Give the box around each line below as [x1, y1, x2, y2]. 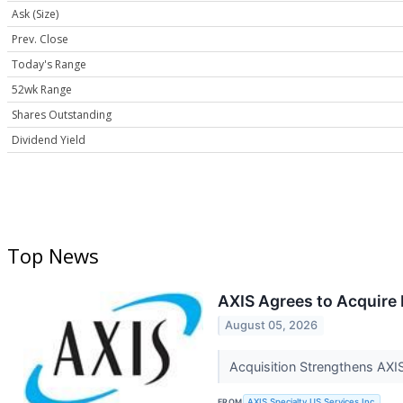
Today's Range [12, 57, 86, 73]
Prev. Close [12, 31, 68, 48]
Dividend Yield [12, 132, 85, 148]
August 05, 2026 [225, 318, 318, 333]
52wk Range [12, 82, 72, 98]
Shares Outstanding [12, 107, 112, 123]
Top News [7, 242, 99, 270]
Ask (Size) [12, 6, 58, 22]
